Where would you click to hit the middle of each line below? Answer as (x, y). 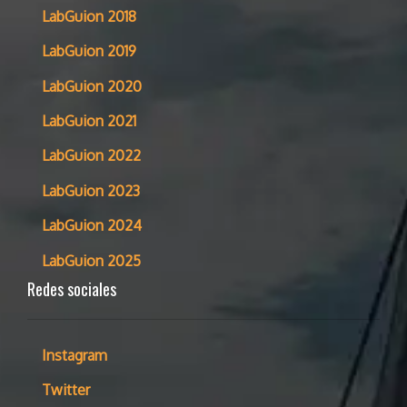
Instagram (74, 355)
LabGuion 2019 (89, 51)
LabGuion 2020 (92, 86)
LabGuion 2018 (89, 16)
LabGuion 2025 (91, 260)
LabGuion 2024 (92, 226)
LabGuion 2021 (89, 121)
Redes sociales (72, 288)
